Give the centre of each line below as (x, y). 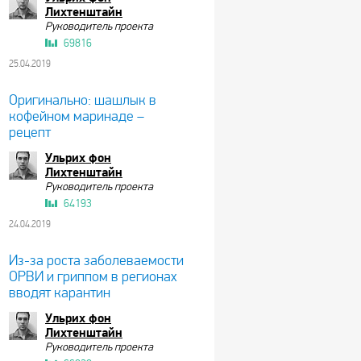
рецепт (30, 133)
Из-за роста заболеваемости (96, 261)
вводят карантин (60, 293)
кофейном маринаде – (77, 116)
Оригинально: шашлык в (83, 100)
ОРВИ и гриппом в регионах (93, 277)
